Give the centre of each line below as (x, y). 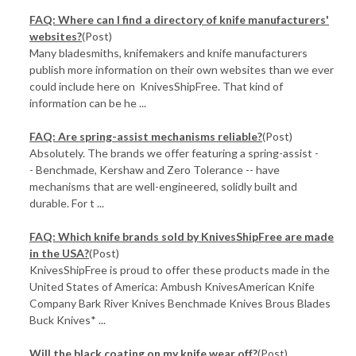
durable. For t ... (67, 203)
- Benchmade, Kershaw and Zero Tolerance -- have (155, 170)
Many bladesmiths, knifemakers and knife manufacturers (169, 53)
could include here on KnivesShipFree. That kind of (157, 86)
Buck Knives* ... (68, 320)
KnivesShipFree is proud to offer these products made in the (180, 270)
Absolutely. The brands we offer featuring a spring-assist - (174, 153)
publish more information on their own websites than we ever (182, 70)
